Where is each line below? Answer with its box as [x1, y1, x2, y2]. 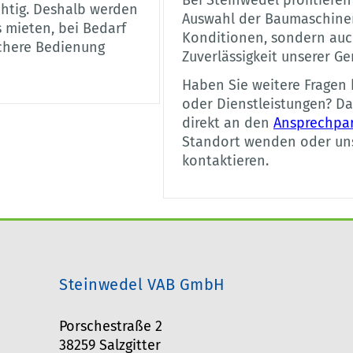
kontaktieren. [181, 152, 269, 170]
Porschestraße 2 [59, 318, 163, 336]
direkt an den [181, 114, 273, 132]
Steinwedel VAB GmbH [59, 275, 225, 295]
